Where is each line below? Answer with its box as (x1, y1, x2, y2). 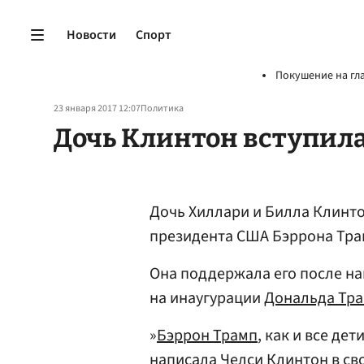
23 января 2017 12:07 (54, 102, 141, 115)
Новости (67, 25, 116, 44)
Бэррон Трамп (157, 324, 258, 347)
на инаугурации (149, 287, 264, 310)
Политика (141, 102, 184, 115)
